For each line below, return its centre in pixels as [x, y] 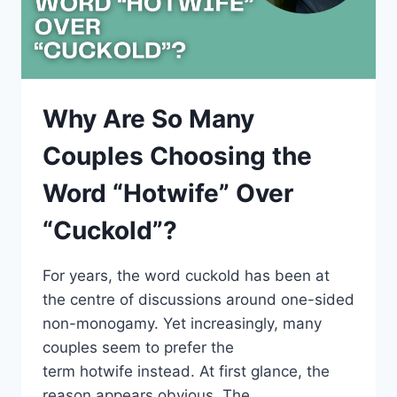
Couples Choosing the [177, 156]
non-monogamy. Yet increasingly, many [182, 323]
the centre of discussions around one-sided [198, 299]
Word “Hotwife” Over [168, 193]
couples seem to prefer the [138, 347]
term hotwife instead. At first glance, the [186, 371]
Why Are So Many [148, 118]
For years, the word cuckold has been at [186, 275]
